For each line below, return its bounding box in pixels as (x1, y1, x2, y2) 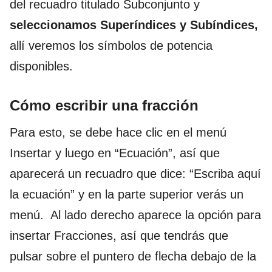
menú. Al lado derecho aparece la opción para (10, 208, 261, 222)
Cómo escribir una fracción (10, 97, 199, 114)
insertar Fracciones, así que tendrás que (10, 228, 228, 242)
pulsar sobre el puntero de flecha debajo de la (10, 249, 256, 263)
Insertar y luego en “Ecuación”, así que (10, 146, 220, 160)
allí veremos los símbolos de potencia (10, 38, 212, 52)
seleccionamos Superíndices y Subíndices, (10, 18, 258, 32)
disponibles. (10, 59, 73, 73)
